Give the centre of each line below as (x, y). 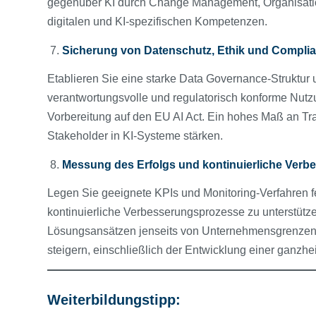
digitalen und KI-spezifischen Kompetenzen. (159, 22)
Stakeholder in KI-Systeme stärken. (136, 136)
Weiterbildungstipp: (114, 300)
